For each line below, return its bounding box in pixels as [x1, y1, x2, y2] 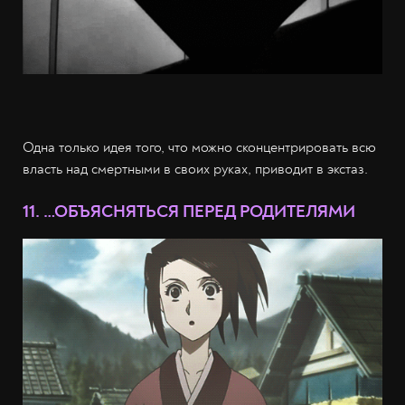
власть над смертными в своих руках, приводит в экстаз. [23, 159, 368, 178]
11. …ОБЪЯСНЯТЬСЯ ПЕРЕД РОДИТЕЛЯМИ [23, 200, 355, 222]
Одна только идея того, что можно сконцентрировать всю [23, 137, 376, 156]
